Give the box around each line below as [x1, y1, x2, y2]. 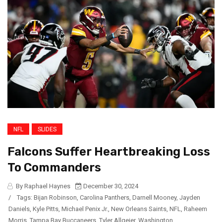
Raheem [184, 205, 207, 213]
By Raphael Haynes [14, 182, 70, 190]
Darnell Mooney [132, 194, 176, 202]
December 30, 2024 [82, 182, 138, 190]
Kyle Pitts [33, 205, 58, 213]
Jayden [179, 194, 200, 202]
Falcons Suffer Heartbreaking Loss [7, 145, 210, 159]
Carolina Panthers [80, 194, 129, 202]
